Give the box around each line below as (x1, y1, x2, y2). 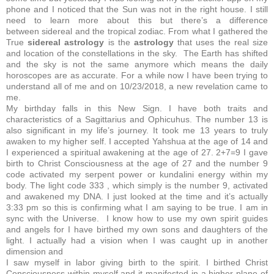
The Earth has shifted (180, 48, 268, 58)
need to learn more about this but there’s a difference (6, 15, 268, 25)
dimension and (6, 246, 63, 256)
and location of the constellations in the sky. (6, 48, 180, 58)
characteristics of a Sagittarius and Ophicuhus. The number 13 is (6, 114, 268, 124)
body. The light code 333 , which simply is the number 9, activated (6, 180, 268, 190)
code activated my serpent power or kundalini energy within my (6, 169, 268, 179)
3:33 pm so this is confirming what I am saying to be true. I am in (6, 202, 268, 212)
